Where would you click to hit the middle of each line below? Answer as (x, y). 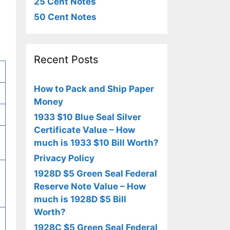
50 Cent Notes (65, 17)
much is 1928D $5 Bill (80, 199)
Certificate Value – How (84, 130)
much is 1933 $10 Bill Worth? (96, 143)
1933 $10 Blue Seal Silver (88, 117)
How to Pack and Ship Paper (94, 89)
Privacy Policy (64, 158)
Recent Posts (66, 60)
